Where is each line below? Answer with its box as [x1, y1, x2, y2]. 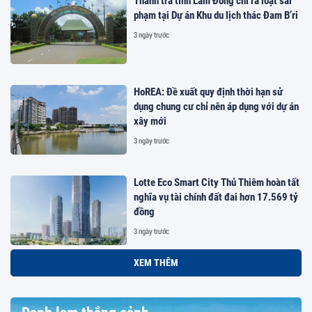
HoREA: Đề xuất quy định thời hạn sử [134, 85, 283, 98]
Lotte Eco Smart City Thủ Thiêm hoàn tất [134, 175, 300, 189]
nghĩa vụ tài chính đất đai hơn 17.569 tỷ [134, 190, 299, 203]
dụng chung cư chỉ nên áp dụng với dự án [134, 100, 299, 113]
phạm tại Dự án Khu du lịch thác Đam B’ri [134, 9, 299, 22]
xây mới [134, 114, 167, 127]
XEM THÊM [134, 257, 178, 269]
